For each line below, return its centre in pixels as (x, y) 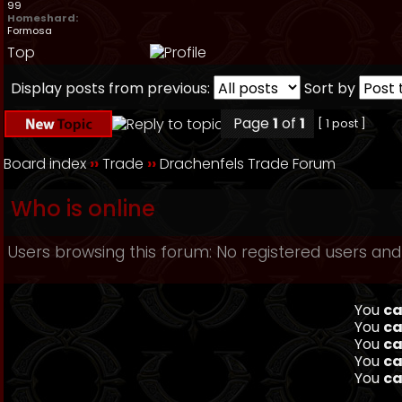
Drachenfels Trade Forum (248, 164)
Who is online (83, 209)
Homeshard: (43, 18)
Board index (45, 164)
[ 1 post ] (342, 123)
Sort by (330, 88)
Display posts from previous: (110, 88)
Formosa (30, 31)
